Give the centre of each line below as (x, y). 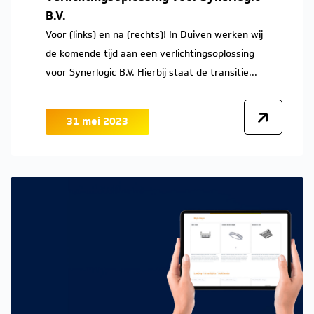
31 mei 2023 (97, 121)
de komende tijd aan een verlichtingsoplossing (150, 53)
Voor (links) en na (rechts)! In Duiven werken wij (154, 34)
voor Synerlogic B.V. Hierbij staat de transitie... (151, 72)
